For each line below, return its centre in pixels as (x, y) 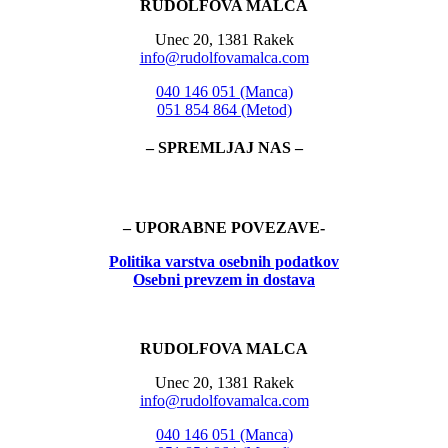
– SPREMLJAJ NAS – (224, 147)
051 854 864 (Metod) (224, 109)
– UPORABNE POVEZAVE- (224, 227)
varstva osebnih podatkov (250, 261)
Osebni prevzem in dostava (224, 279)
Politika (135, 261)
